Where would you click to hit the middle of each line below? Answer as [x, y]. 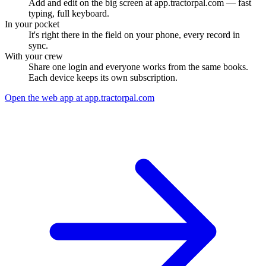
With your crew [34, 56]
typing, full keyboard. [69, 13]
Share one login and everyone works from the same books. [138, 66]
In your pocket [32, 24]
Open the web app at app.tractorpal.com [80, 97]
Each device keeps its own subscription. [103, 77]
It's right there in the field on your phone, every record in [134, 34]
